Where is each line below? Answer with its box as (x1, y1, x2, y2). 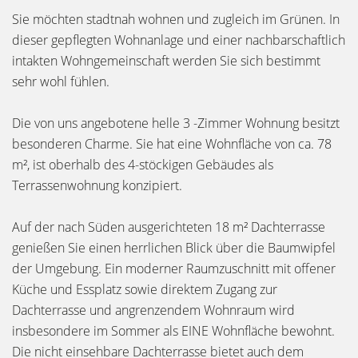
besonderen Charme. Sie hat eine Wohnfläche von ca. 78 (12, 135, 332, 153)
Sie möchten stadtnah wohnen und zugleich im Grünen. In (12, 10, 340, 28)
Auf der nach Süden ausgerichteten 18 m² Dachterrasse (12, 218, 325, 236)
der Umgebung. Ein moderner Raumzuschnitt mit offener (12, 260, 336, 277)
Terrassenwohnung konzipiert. (12, 177, 182, 194)
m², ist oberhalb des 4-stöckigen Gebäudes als (12, 156, 273, 173)
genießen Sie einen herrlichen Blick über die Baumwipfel (12, 239, 336, 257)
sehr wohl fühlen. (12, 73, 109, 90)
